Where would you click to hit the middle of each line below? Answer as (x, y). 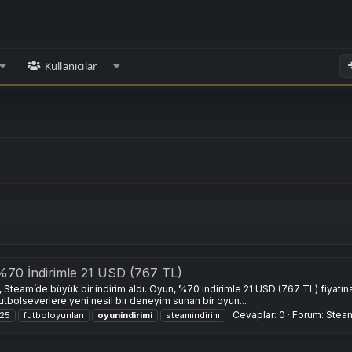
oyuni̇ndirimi (125, 315)
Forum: (309, 315)
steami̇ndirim (193, 315)
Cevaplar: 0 (259, 315)
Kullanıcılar (71, 66)
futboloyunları (54, 315)
